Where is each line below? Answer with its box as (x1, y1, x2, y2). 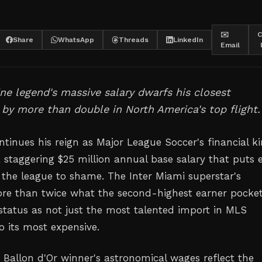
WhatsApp (58, 36, 94, 44)
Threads (119, 36, 149, 44)
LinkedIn (173, 36, 203, 44)
